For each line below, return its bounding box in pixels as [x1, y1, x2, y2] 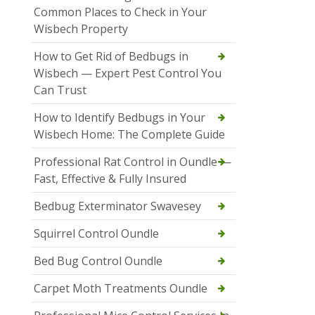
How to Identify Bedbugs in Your [34, 109, 205, 125]
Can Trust [34, 82, 86, 98]
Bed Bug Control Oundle [34, 252, 162, 269]
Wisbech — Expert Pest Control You [34, 65, 221, 81]
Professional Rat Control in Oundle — [34, 153, 231, 169]
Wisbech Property [34, 20, 128, 37]
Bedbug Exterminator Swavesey [34, 198, 201, 214]
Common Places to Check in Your [34, 4, 207, 20]
